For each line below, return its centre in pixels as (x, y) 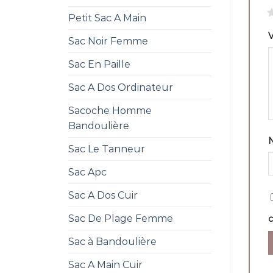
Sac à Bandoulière (112, 241)
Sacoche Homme (110, 110)
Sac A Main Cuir (105, 264)
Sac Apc (87, 172)
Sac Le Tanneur (107, 149)
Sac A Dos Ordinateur (121, 87)
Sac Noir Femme (108, 41)
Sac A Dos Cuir (103, 195)
